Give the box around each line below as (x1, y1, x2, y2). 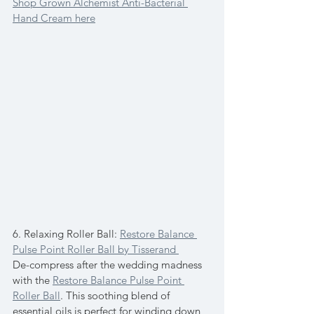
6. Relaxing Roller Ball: (13, 227, 120, 241)
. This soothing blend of (60, 289, 172, 303)
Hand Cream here (13, 11, 95, 25)
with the (13, 273, 53, 287)
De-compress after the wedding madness (13, 258, 205, 272)
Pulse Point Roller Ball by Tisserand (13, 243, 179, 257)
